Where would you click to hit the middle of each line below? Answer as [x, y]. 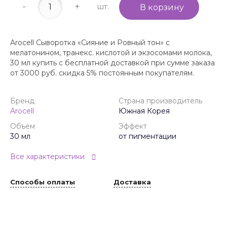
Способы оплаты [43, 182]
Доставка [132, 182]
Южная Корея [144, 111]
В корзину [162, 7]
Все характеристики [47, 157]
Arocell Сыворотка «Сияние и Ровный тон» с [90, 42]
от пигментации [147, 136]
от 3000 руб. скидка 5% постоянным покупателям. [102, 73]
